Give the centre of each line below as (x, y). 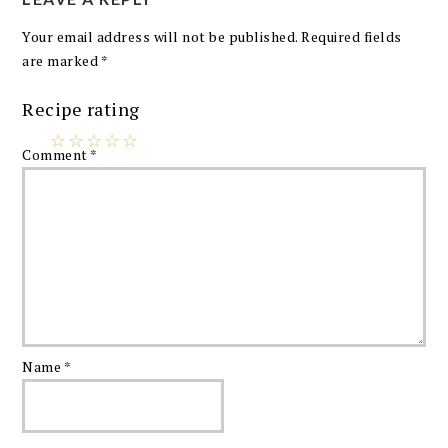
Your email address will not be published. (160, 36)
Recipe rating (81, 108)
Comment (56, 155)
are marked (61, 60)
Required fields (351, 36)
